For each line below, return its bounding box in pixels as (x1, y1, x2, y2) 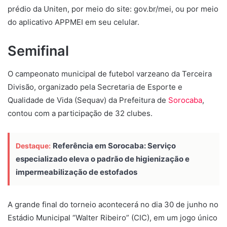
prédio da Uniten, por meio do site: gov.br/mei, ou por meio (8, 4, 218, 14)
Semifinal (8, 43, 69, 60)
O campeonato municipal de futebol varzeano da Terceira (8, 68, 212, 79)
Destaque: (16, 141, 51, 150)
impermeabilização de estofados (16, 167, 137, 177)
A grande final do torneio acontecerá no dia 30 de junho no (8, 199, 218, 209)
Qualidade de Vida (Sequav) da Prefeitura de (8, 95, 168, 105)
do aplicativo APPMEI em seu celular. (8, 17, 139, 27)
